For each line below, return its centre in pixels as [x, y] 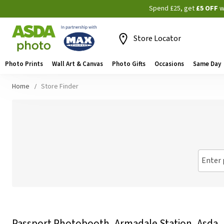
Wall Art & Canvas [77, 64]
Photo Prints [24, 64]
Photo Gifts [129, 64]
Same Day [207, 64]
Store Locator [157, 38]
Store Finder [60, 86]
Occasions [169, 64]
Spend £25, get [172, 8]
